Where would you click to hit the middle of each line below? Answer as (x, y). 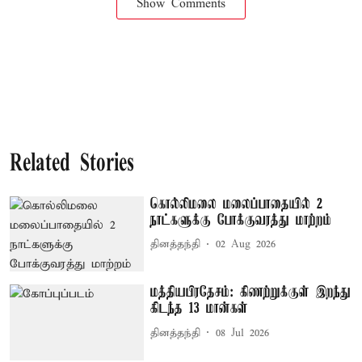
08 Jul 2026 (243, 333)
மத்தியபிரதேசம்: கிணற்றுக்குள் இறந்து (251, 293)
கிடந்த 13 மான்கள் (200, 309)
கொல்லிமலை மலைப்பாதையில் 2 (237, 204)
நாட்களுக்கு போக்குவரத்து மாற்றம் (241, 220)
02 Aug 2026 (246, 244)
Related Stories (72, 164)
